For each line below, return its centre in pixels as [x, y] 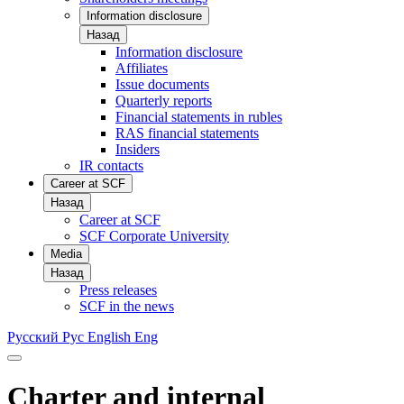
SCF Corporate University [154, 235]
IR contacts [111, 165]
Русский [33, 336]
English [109, 336]
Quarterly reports [164, 100]
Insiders [138, 149]
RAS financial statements [187, 133]
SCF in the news [127, 306]
